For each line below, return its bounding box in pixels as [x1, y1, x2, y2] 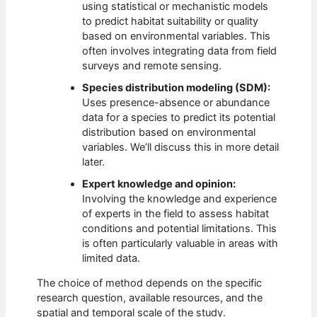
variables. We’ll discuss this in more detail [82, 140, 279, 154]
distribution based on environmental [82, 125, 256, 139]
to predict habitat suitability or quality [82, 14, 259, 28]
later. [82, 155, 105, 168]
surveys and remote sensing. [82, 59, 222, 72]
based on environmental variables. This [82, 29, 271, 42]
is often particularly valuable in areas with [82, 236, 279, 250]
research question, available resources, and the [37, 292, 263, 305]
